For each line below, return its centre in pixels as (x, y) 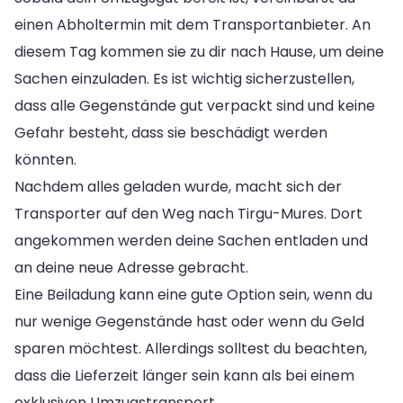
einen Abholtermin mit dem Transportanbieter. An (193, 24)
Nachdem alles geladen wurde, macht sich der (178, 186)
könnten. (45, 159)
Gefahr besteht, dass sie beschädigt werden (171, 132)
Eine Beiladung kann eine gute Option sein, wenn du (193, 294)
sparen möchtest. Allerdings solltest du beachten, (191, 348)
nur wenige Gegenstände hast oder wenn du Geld (189, 321)
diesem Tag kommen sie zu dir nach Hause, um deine (199, 51)
